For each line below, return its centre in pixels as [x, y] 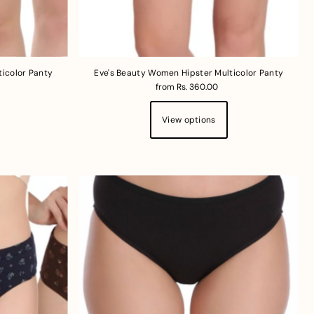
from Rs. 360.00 [186, 87]
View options [189, 120]
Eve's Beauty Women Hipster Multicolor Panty [189, 73]
